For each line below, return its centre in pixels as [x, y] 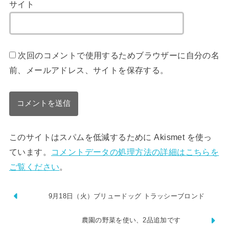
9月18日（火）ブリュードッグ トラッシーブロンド [127, 196]
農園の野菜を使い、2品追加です [131, 220]
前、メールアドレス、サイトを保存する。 [89, 70]
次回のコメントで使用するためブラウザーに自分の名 [119, 55]
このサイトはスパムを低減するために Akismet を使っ [110, 137]
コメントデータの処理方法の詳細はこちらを [135, 152]
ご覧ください [34, 166]
